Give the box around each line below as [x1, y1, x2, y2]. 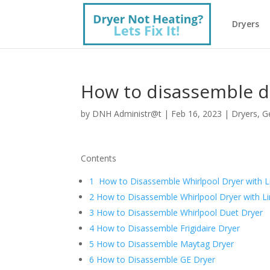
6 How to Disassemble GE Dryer [89, 254, 216, 265]
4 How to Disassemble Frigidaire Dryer [89, 222, 240, 234]
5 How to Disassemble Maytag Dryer [89, 238, 234, 250]
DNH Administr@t [92, 108, 162, 119]
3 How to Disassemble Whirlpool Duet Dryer [89, 207, 263, 218]
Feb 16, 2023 [171, 108, 222, 119]
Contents [81, 152, 119, 164]
